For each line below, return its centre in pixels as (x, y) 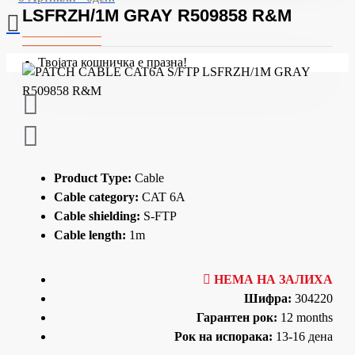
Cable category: (96, 197)
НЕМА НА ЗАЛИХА (273, 279)
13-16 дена (304, 336)
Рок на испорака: (223, 336)
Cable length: (90, 235)
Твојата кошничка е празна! (113, 62)
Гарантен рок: (237, 317)
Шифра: (268, 298)
